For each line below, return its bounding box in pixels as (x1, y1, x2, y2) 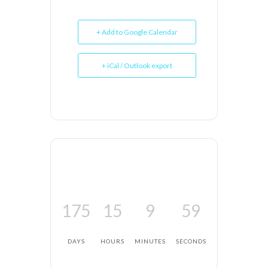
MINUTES (134, 237, 166, 245)
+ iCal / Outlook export (102, 61, 172, 71)
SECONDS (175, 237, 206, 245)
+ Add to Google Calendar (96, 28, 178, 37)
